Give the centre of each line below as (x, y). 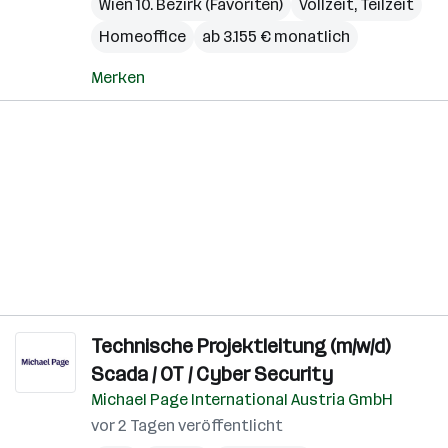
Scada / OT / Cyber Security (212, 374)
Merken (118, 77)
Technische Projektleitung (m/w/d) (240, 346)
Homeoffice (142, 36)
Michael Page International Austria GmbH (242, 399)
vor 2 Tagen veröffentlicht (187, 425)
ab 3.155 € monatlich (276, 36)
